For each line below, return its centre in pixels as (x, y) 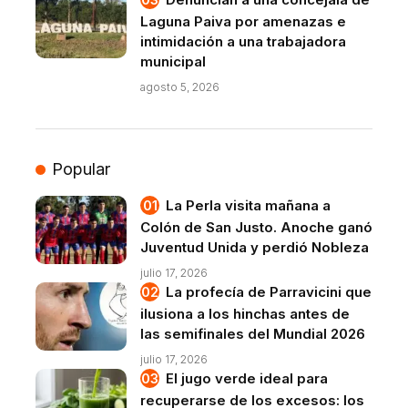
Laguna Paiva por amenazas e (243, 22)
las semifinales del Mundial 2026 (253, 334)
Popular (81, 169)
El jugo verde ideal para (247, 379)
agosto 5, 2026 (180, 87)
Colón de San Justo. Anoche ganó (256, 228)
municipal (173, 62)
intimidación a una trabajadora (243, 42)
